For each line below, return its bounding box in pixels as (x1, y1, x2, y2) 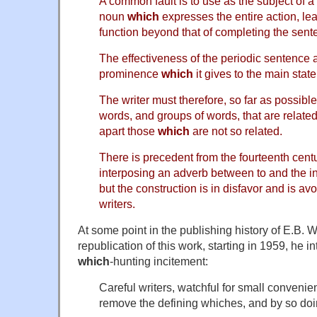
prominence (99, 67, 161, 81)
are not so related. (190, 125, 282, 138)
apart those (99, 125, 158, 138)
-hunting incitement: (110, 255, 208, 268)
